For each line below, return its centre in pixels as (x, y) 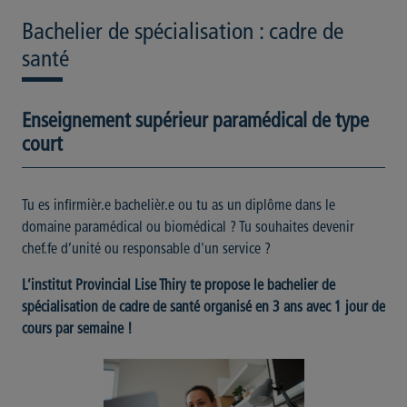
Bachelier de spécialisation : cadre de (183, 33)
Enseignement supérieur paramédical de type (195, 122)
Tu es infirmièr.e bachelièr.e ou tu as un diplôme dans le (179, 206)
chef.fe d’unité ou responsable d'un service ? (146, 250)
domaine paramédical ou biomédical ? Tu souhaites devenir (188, 228)
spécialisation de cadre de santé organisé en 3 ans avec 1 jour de (203, 308)
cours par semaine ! (77, 330)
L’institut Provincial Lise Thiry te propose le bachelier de (179, 286)
